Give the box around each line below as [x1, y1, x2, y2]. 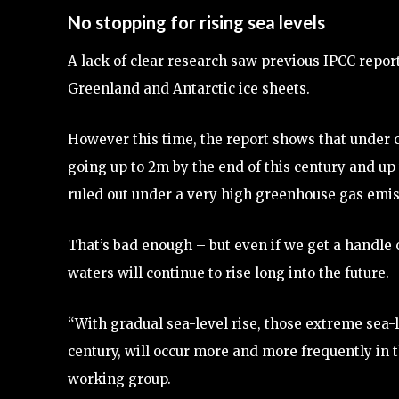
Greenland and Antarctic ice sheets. [68, 79, 310, 97]
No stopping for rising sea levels [68, 11, 325, 33]
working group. [68, 370, 171, 387]
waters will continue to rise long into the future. [68, 264, 389, 281]
